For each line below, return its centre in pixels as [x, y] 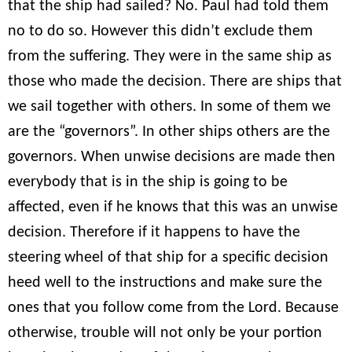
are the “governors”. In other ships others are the [169, 132]
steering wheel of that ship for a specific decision [168, 257]
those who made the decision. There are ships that [175, 81]
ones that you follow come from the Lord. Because [173, 308]
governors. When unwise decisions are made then [172, 157]
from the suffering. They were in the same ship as [170, 56]
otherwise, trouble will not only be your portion [165, 333]
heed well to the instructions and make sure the [165, 282]
